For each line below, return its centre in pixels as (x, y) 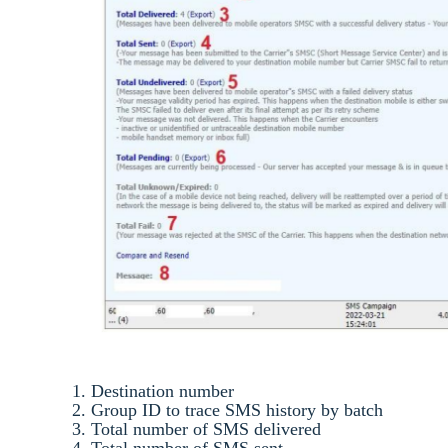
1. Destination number (155, 390)
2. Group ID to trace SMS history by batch (230, 409)
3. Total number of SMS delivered (199, 428)
